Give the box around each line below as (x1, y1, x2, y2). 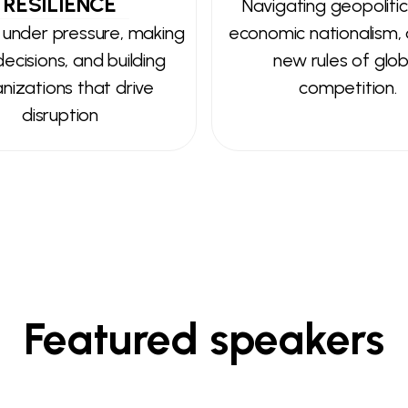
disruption (22, 104, 98, 126)
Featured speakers (23, 312, 385, 365)
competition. (299, 76, 397, 98)
